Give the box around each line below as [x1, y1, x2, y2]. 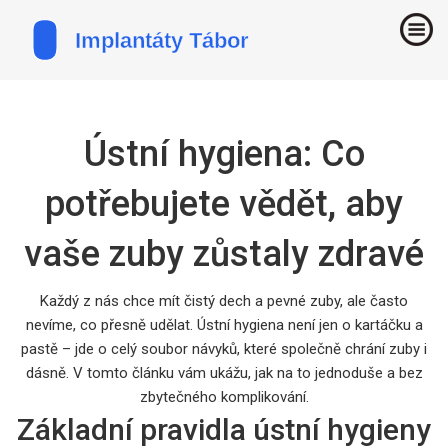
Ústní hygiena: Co [83, 132, 365, 175]
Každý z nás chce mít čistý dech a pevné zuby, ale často [40, 291, 408, 310]
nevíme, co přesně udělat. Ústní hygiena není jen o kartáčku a [25, 315, 423, 334]
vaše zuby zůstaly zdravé [24, 232, 424, 275]
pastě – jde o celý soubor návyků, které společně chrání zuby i [21, 339, 427, 358]
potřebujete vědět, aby [45, 182, 403, 225]
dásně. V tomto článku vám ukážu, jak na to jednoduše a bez [25, 363, 423, 382]
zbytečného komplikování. [139, 387, 309, 406]
